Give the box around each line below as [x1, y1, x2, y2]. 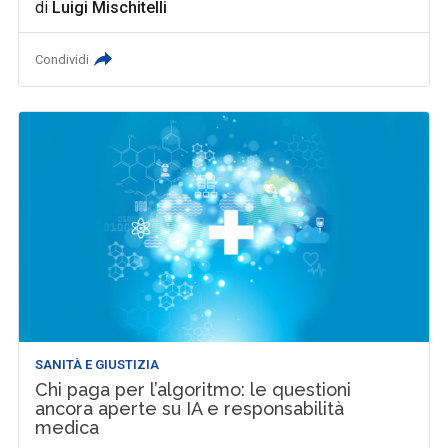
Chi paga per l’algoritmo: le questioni [35, 378, 352, 400]
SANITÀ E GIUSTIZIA [35, 356, 160, 372]
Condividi [35, 51, 90, 67]
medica [35, 416, 100, 438]
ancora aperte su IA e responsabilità [35, 397, 345, 419]
